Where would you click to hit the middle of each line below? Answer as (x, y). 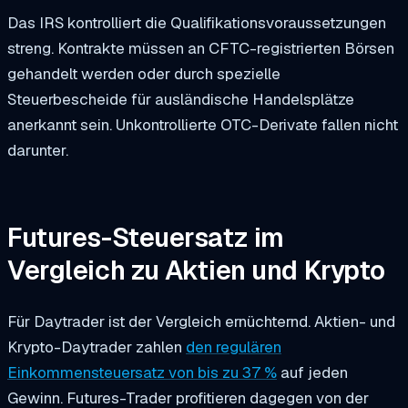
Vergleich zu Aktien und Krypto (196, 270)
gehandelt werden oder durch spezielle (144, 74)
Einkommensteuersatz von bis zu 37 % (142, 372)
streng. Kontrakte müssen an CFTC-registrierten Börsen (201, 49)
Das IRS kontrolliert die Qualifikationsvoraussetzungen (197, 23)
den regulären (234, 347)
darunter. (38, 151)
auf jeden (312, 372)
